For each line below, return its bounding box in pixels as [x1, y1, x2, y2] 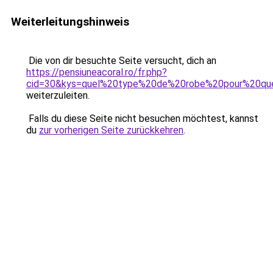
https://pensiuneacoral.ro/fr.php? [26, 66, 167, 78]
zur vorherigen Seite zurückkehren [39, 124, 183, 136]
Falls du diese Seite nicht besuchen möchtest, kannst [26, 113, 258, 124]
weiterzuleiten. [26, 90, 90, 101]
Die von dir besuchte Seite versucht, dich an [26, 55, 216, 66]
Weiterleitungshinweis [11, 15, 129, 29]
